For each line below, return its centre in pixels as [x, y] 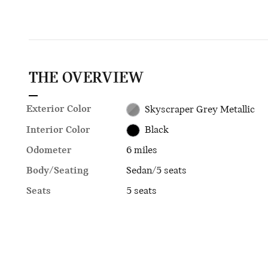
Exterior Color [59, 109]
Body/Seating [57, 171]
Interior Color [58, 130]
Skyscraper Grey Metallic [200, 109]
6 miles [142, 151]
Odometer [49, 151]
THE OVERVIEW [86, 79]
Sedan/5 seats [157, 171]
